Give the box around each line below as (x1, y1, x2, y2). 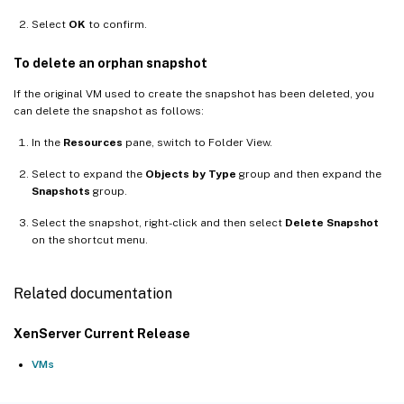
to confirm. (86, 17, 147, 31)
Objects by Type (145, 167, 236, 180)
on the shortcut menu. (32, 233, 148, 246)
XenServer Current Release (14, 326, 190, 341)
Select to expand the (32, 167, 145, 180)
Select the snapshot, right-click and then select (32, 216, 285, 229)
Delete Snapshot (285, 216, 379, 229)
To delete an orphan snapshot (14, 55, 207, 70)
